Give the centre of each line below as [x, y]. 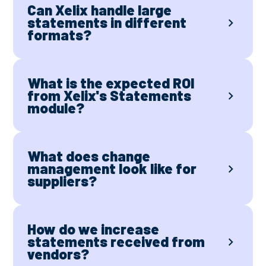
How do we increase [94, 229]
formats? [60, 35]
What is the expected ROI [111, 83]
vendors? [58, 254]
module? [56, 108]
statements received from [116, 242]
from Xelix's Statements [110, 96]
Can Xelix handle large [100, 10]
